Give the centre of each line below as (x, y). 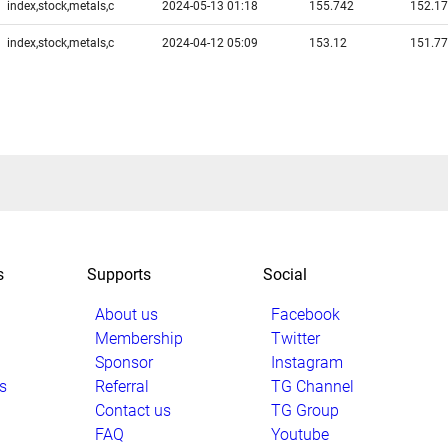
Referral (122, 386)
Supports (119, 274)
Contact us (133, 410)
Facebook (305, 314)
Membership (139, 338)
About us (126, 314)
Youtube (300, 434)
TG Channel (312, 386)
